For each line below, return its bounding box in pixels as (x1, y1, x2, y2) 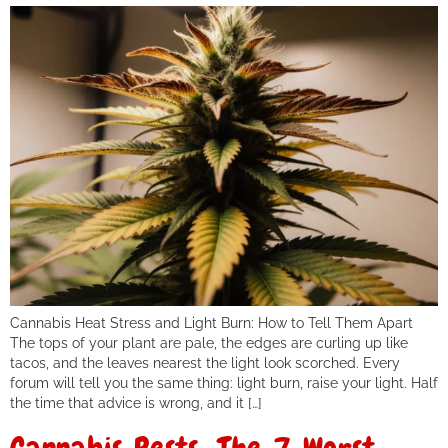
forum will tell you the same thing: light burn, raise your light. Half (10, 373, 438, 391)
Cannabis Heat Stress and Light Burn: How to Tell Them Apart (10, 313, 413, 331)
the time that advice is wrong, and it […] (10, 393, 262, 411)
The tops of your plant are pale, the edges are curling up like (10, 333, 408, 351)
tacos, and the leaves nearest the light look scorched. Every (10, 353, 400, 371)
